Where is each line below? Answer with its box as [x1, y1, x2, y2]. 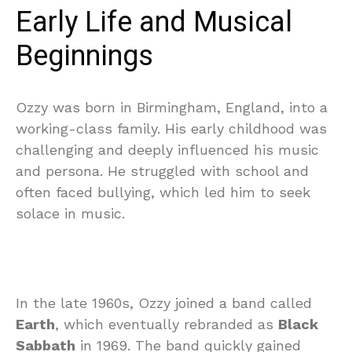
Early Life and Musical [16, 2, 292, 44]
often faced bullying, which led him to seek [16, 184, 310, 201]
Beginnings [16, 35, 153, 78]
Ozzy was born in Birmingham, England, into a [16, 99, 328, 116]
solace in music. [16, 205, 125, 222]
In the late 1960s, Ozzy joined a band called [16, 295, 312, 312]
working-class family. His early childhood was [16, 120, 327, 137]
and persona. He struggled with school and [16, 163, 309, 180]
